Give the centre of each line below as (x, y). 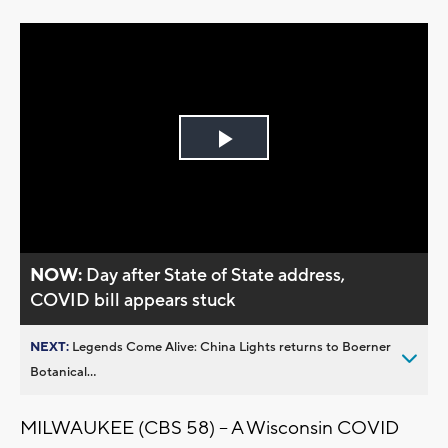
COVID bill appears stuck (133, 300)
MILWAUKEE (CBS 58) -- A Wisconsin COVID (209, 427)
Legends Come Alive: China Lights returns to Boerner (231, 346)
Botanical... (63, 371)
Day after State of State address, (216, 275)
